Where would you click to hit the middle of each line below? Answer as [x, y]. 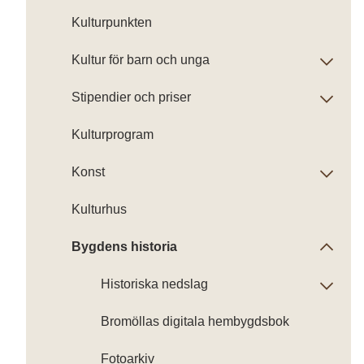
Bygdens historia [124, 247]
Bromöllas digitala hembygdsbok [195, 321]
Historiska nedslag [154, 284]
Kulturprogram [113, 134]
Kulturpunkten [112, 22]
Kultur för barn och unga [141, 60]
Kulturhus [99, 209]
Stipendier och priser [131, 97]
